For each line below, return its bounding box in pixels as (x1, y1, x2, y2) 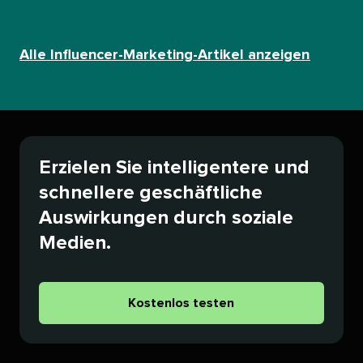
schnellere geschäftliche (38, 183, 263, 203)
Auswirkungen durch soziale (38, 208, 293, 228)
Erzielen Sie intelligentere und (38, 158, 310, 178)
